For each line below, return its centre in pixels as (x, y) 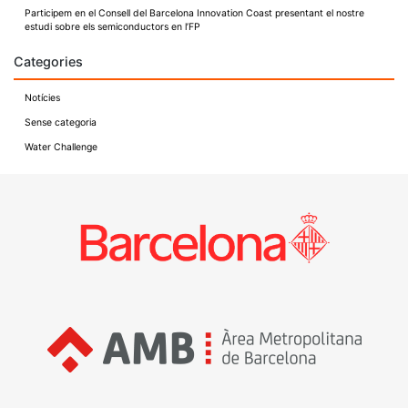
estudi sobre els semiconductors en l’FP (112, 27)
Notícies (42, 97)
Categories (48, 61)
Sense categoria (61, 122)
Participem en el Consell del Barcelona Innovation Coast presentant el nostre (194, 13)
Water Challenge (61, 147)
